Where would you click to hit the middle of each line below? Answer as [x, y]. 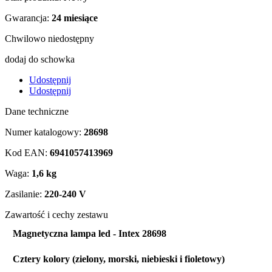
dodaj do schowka [40, 59]
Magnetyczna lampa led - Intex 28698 [90, 233]
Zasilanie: [23, 194]
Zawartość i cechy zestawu [56, 215]
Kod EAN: [26, 153]
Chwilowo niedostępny [49, 39]
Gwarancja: [27, 18]
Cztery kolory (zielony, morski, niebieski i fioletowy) [119, 259]
